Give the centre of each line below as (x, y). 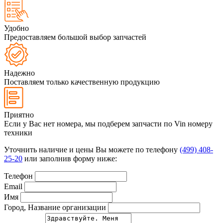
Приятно (19, 115)
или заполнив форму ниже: (70, 159)
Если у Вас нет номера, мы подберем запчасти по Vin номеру (108, 124)
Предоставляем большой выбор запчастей (75, 37)
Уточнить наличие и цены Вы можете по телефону (92, 150)
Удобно (16, 28)
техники (18, 133)
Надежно (19, 73)
